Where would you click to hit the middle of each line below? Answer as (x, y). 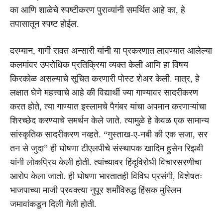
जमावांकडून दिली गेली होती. (53, 204)
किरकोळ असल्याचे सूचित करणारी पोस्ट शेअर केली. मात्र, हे (105, 78)
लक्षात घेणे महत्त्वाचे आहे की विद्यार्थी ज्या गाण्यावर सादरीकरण (104, 92)
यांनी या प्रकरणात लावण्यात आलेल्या (153, 51)
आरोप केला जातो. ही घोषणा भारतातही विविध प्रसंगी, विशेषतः (106, 176)
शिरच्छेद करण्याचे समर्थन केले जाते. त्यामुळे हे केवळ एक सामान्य (110, 120)
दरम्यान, (24, 51)
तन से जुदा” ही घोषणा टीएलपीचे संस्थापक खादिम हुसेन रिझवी (107, 148)
